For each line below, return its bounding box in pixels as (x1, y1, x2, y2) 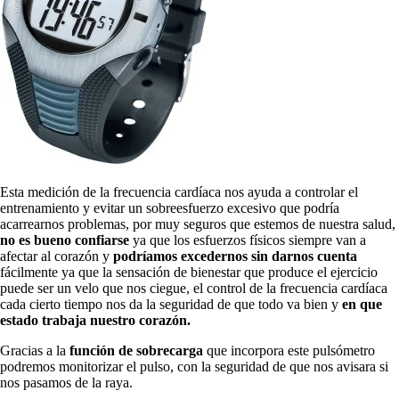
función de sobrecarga (66, 342, 203, 358)
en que (338, 296, 382, 312)
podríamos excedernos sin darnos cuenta (113, 248, 357, 264)
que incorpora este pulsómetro (203, 342, 375, 358)
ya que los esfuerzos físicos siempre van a (129, 232, 366, 248)
